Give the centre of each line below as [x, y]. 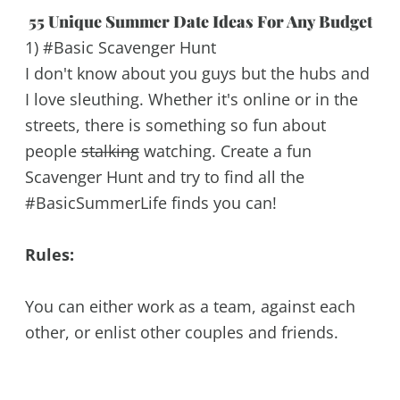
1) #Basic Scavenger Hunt [120, 48]
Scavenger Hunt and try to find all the [164, 177]
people [53, 151]
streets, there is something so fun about [175, 125]
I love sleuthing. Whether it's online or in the [191, 100]
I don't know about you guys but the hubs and [197, 74]
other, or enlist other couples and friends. [181, 332]
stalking [110, 151]
